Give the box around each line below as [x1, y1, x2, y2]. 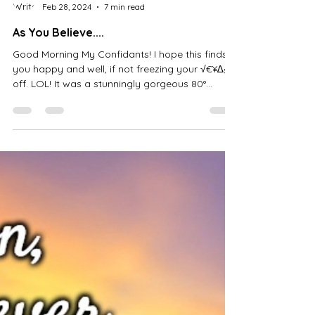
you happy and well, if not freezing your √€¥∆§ [13, 147, 229, 160]
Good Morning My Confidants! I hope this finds [13, 132, 227, 145]
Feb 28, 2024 [42, 86, 91, 96]
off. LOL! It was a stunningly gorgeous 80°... [13, 162, 212, 174]
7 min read [104, 86, 145, 96]
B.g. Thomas [42, 74, 88, 84]
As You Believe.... [13, 110, 104, 124]
